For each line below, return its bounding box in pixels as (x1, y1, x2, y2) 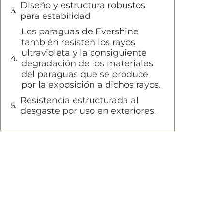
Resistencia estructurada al (20, 95, 139, 106)
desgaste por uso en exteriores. (20, 106, 156, 116)
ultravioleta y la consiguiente (21, 47, 147, 58)
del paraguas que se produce (21, 69, 148, 79)
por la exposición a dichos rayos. (21, 79, 161, 90)
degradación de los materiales (21, 58, 153, 69)
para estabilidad (20, 11, 91, 21)
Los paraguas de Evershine (21, 26, 139, 37)
